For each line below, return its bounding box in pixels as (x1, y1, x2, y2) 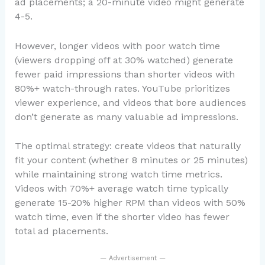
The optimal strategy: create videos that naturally (14, 140, 241, 152)
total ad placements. (14, 225, 108, 237)
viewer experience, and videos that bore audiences (14, 96, 246, 108)
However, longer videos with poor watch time (14, 40, 220, 51)
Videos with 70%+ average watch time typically (14, 183, 228, 195)
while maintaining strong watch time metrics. (14, 169, 222, 180)
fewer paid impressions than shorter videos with (14, 68, 235, 80)
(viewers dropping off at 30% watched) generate (14, 54, 233, 66)
